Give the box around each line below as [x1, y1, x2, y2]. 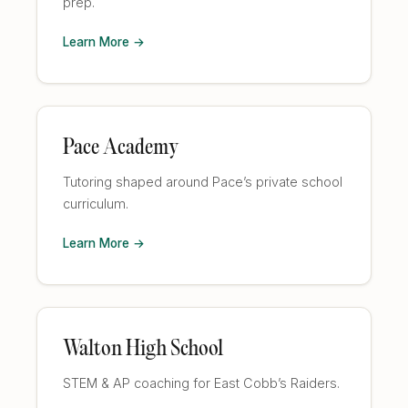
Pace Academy [63, 138, 178, 159]
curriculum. [63, 196, 128, 211]
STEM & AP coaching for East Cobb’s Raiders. [63, 375, 340, 391]
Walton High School [63, 339, 223, 361]
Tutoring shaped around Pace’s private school [63, 174, 342, 189]
